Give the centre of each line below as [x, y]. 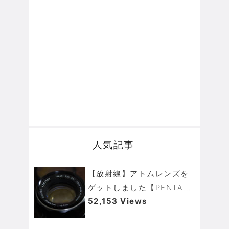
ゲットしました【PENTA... [140, 188]
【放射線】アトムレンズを [138, 174]
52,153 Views [117, 201]
